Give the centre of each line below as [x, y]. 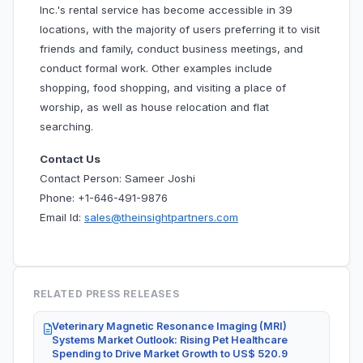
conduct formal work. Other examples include [156, 68]
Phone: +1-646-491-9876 [104, 198]
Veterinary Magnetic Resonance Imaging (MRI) [169, 327]
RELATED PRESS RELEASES [107, 294]
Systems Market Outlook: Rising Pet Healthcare [170, 340]
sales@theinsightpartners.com [161, 218]
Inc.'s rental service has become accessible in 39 [166, 10]
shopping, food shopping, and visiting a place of [163, 88]
